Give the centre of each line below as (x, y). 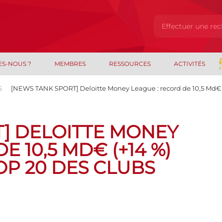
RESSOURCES (130, 64)
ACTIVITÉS (189, 64)
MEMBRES (70, 64)
